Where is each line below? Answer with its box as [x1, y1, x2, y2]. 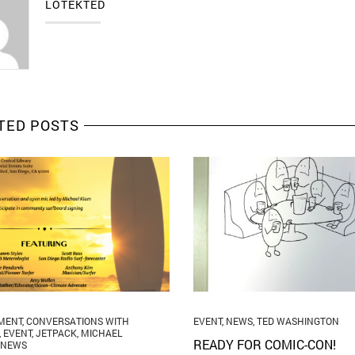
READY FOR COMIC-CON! [193, 336, 336, 353]
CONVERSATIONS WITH [25, 315, 129, 328]
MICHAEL [80, 326, 122, 340]
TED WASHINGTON [257, 315, 339, 328]
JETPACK [35, 326, 77, 340]
